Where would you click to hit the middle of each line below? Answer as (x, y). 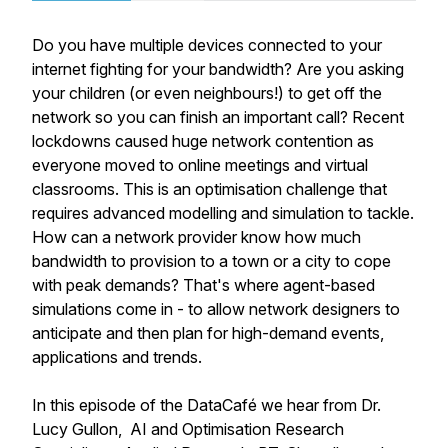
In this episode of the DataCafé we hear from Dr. (206, 405)
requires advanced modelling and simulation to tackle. (223, 213)
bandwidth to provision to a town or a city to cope (211, 261)
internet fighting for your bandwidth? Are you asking (218, 69)
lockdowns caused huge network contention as (203, 141)
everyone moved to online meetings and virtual (200, 165)
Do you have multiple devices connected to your (207, 45)
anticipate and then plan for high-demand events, (208, 333)
